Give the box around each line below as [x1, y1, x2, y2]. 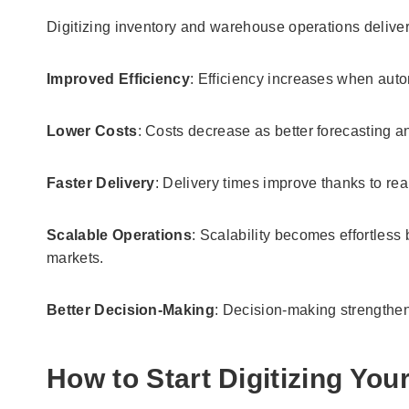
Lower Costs [47, 122, 138, 139]
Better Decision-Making [47, 301, 215, 318]
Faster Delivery [47, 174, 155, 191]
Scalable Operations [47, 226, 193, 243]
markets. [47, 249, 104, 266]
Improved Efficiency [47, 70, 191, 87]
